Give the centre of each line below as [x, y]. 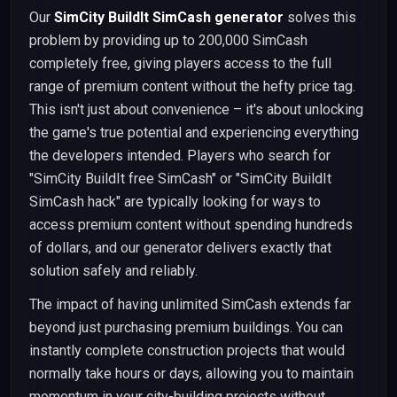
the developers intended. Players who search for [180, 156]
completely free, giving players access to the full [180, 63]
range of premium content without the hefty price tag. [192, 86]
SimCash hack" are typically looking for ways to [175, 202]
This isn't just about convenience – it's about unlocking [196, 109]
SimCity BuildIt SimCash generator [169, 17]
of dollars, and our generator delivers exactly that [180, 248]
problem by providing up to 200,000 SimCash [168, 40]
